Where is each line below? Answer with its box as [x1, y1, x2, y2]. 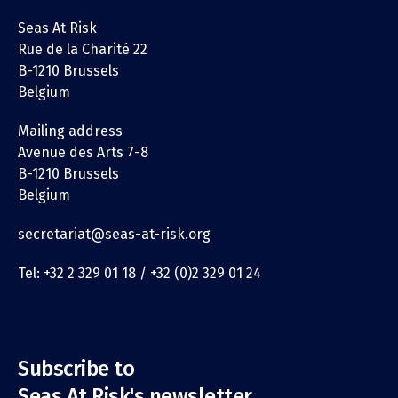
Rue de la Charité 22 [18, 40, 147, 58]
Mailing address [18, 122, 123, 139]
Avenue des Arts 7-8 [18, 143, 148, 161]
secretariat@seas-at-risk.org [18, 225, 211, 243]
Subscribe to [18, 355, 135, 381]
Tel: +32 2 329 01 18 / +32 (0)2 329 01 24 [18, 264, 261, 282]
